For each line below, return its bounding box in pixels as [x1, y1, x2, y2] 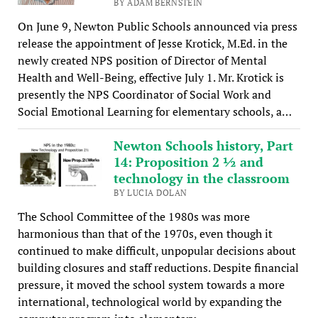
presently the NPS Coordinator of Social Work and [17, 87, 271, 103]
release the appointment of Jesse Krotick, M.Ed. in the [17, 35, 287, 52]
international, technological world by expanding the [17, 294, 282, 310]
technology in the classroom [114, 170, 290, 187]
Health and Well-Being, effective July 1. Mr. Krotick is [17, 70, 284, 86]
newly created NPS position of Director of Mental [17, 53, 267, 69]
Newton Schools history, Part [114, 137, 294, 155]
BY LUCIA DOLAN [114, 187, 187, 199]
